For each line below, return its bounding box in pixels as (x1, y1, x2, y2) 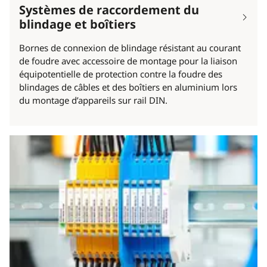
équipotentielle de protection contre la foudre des (19, 68, 222, 80)
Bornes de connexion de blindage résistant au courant (19, 42, 241, 54)
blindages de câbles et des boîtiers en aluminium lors (19, 81, 237, 94)
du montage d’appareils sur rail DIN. (19, 94, 167, 107)
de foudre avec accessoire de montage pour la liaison (19, 55, 237, 67)
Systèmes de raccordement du (19, 2, 199, 18)
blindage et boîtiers (19, 16, 136, 33)
